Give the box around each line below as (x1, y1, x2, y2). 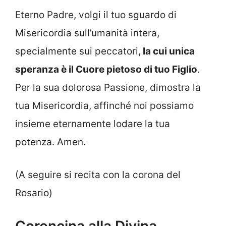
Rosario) (15, 187, 52, 199)
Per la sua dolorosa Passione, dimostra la (15, 82, 201, 94)
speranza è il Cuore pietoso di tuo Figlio (15, 64, 197, 76)
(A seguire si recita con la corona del (15, 168, 181, 181)
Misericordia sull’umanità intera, (15, 27, 159, 39)
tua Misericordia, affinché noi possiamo (15, 100, 194, 112)
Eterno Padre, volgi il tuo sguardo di (15, 9, 177, 21)
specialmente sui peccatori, (15, 45, 141, 58)
